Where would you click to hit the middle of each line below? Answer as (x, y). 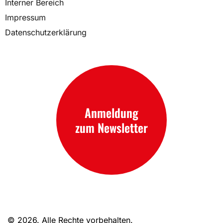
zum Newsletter (111, 127)
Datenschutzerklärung (46, 32)
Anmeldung (111, 112)
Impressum (25, 17)
